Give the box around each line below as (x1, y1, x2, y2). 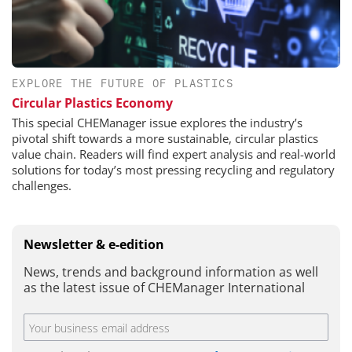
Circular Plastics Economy (12, 94, 173, 112)
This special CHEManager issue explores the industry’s (12, 115, 302, 131)
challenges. (12, 178, 71, 194)
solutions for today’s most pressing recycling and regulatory (12, 162, 335, 178)
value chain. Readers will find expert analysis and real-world (12, 146, 335, 163)
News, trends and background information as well (24, 263, 318, 281)
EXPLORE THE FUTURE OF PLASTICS (12, 76, 233, 91)
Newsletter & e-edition (24, 236, 164, 254)
